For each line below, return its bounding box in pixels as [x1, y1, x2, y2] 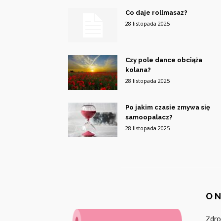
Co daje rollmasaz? [125, 9, 187, 16]
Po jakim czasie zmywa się [125, 104, 210, 111]
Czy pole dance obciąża [125, 56, 202, 64]
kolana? [125, 66, 151, 74]
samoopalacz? [125, 113, 173, 121]
